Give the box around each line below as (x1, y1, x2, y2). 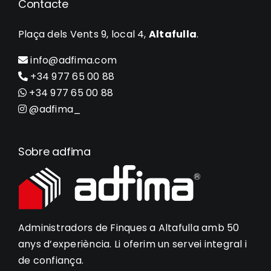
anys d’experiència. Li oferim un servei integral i (18, 237, 247, 252)
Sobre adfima (18, 144, 91, 160)
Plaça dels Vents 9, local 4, (18, 27, 149, 42)
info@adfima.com (28, 53, 117, 68)
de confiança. (18, 253, 84, 268)
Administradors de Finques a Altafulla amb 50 (18, 221, 240, 235)
